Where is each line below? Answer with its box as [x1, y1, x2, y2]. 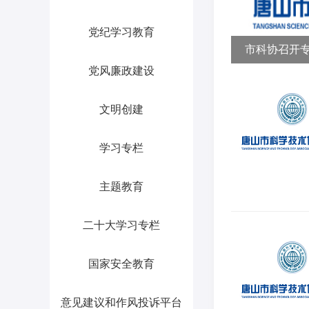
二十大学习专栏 [83, 219, 160, 231]
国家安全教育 [88, 258, 154, 270]
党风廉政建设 [88, 65, 154, 77]
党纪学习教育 [88, 26, 154, 38]
